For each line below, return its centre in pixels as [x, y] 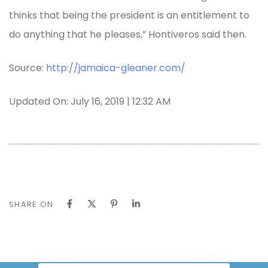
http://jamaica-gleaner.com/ [116, 68]
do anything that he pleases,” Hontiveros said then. [128, 34]
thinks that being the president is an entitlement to [129, 15]
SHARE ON [31, 204]
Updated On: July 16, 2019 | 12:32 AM [90, 101]
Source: [28, 68]
